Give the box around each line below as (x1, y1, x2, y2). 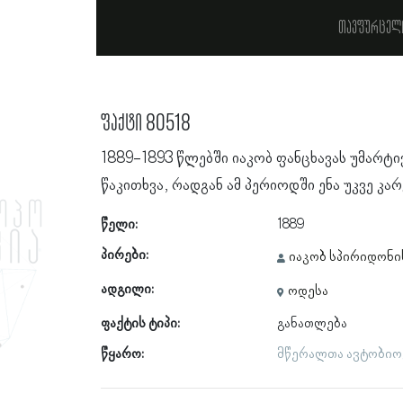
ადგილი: (100, 282, 154, 298)
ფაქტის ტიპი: (100, 316, 180, 332)
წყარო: (100, 346, 144, 363)
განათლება (276, 316, 347, 332)
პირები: (100, 247, 148, 264)
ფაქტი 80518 (100, 110, 191, 138)
